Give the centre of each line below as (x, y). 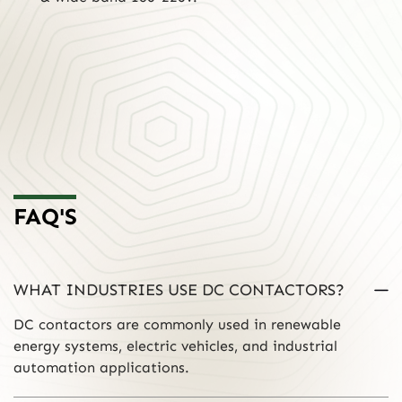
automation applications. (101, 368)
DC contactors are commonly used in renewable (177, 325)
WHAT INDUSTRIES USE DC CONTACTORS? (179, 290)
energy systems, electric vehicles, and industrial (175, 346)
